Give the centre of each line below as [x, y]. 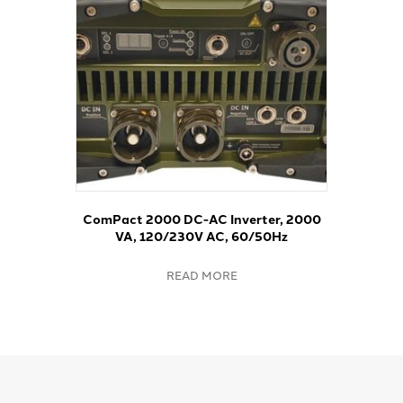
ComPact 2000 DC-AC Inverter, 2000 [201, 219]
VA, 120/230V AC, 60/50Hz [201, 236]
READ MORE [201, 275]
